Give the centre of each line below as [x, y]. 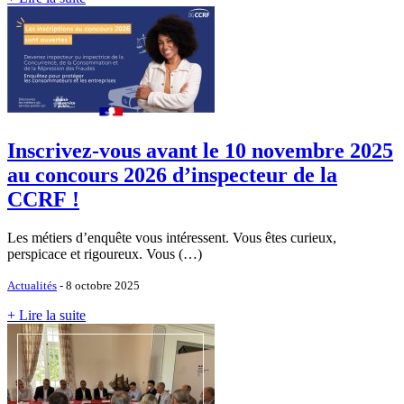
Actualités [32, 285]
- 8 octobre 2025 [98, 285]
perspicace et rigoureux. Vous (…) [105, 253]
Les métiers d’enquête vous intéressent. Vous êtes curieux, [172, 237]
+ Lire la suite [46, 315]
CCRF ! [43, 199]
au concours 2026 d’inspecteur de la [172, 174]
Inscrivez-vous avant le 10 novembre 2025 [200, 150]
